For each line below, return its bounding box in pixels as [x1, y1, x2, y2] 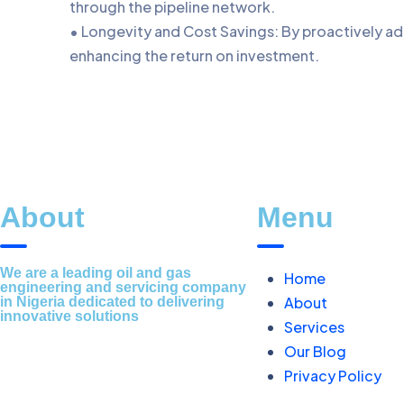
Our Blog [284, 342, 346, 361]
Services [284, 317, 344, 336]
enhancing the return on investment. [69, 46, 319, 65]
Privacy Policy [284, 366, 381, 385]
